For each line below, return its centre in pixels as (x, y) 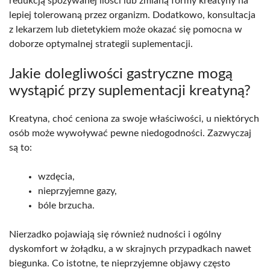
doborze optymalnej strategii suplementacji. (101, 44)
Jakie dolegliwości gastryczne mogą (121, 74)
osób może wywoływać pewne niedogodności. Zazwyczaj (130, 133)
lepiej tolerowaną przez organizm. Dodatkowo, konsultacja (132, 15)
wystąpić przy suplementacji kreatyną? (130, 91)
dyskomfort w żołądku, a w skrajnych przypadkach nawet (130, 249)
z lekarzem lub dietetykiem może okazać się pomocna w (126, 29)
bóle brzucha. (66, 205)
